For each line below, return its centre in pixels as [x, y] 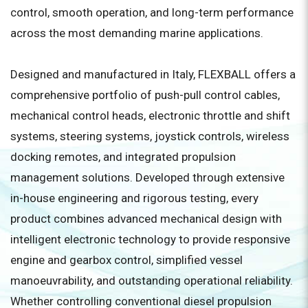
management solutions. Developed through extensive [147, 177]
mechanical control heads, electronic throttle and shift [150, 115]
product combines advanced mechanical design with [146, 218]
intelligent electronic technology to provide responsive [150, 239]
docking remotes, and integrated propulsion [123, 156]
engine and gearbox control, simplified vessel [126, 260]
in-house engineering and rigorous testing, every [134, 198]
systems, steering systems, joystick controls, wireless [150, 136]
